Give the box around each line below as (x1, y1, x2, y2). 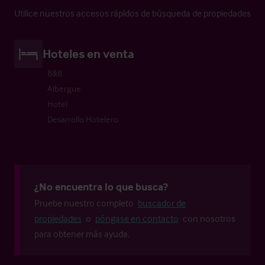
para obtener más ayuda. (34, 227, 130, 240)
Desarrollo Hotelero (47, 113, 118, 125)
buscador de (138, 196, 186, 209)
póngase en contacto (95, 212, 179, 224)
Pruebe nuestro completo (34, 196, 135, 209)
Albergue (47, 82, 81, 94)
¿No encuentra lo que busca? (34, 179, 168, 193)
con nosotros (181, 212, 235, 224)
